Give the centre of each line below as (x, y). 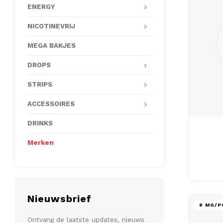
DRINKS (40, 123)
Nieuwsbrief (59, 199)
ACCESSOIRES (51, 104)
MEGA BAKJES (52, 46)
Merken (41, 143)
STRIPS (40, 84)
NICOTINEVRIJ (51, 26)
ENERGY (41, 7)
